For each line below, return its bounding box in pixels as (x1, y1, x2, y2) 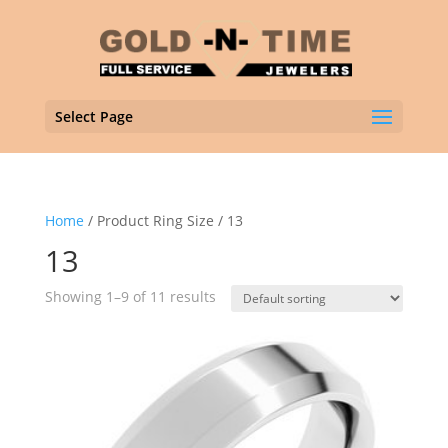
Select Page (54, 107, 133, 126)
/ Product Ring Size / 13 (83, 211, 243, 230)
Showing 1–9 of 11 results (44, 287, 216, 306)
